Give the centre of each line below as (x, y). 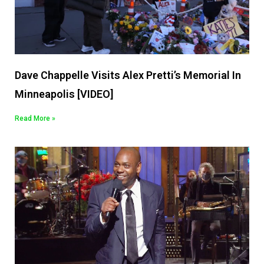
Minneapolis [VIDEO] (64, 94)
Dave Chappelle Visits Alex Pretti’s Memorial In (128, 75)
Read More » (35, 119)
